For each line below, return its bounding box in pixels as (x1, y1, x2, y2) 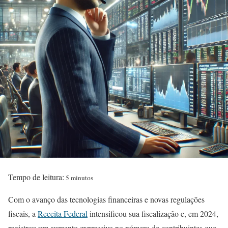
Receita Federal (38, 208, 88, 219)
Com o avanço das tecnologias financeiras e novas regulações (8, 194, 205, 205)
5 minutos (64, 173, 93, 182)
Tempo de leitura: (8, 172, 64, 182)
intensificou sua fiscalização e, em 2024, (88, 208, 218, 219)
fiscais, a (8, 208, 38, 219)
